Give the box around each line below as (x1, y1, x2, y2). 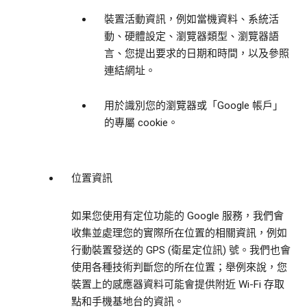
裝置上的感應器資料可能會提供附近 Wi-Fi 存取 (71, 278, 284, 291)
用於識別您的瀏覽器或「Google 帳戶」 (104, 99, 283, 112)
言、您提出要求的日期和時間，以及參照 (104, 47, 289, 60)
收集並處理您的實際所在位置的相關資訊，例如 (71, 227, 287, 240)
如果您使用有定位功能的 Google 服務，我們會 (71, 210, 284, 223)
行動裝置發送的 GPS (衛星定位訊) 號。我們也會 (71, 244, 291, 257)
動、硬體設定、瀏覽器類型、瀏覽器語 (104, 30, 279, 43)
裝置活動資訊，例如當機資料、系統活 (104, 13, 279, 26)
